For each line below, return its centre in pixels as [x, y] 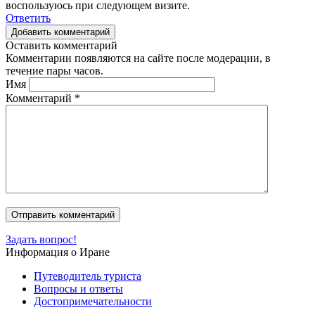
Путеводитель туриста [88, 276]
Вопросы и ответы [78, 288]
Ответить [28, 18]
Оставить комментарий [62, 45]
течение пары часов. [54, 70]
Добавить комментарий [60, 32]
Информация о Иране [58, 252]
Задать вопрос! [41, 239]
